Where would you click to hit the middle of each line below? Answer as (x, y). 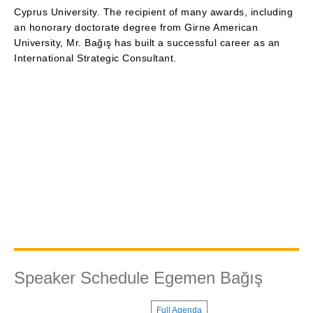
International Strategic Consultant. (95, 58)
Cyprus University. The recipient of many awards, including (153, 12)
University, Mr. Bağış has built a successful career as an (147, 43)
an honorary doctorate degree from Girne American (136, 27)
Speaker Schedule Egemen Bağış (138, 278)
